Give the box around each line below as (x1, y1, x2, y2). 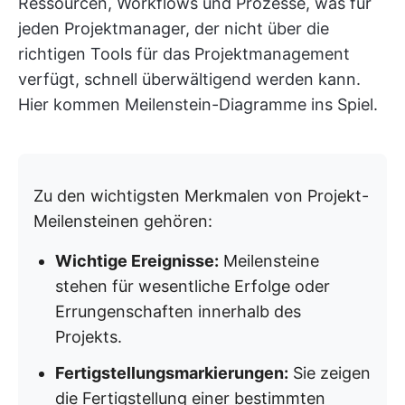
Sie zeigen (288, 363, 371, 382)
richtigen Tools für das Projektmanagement (18, 44, 350, 63)
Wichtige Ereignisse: (55, 251, 219, 270)
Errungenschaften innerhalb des (55, 302, 301, 321)
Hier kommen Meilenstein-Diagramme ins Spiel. (18, 95, 378, 114)
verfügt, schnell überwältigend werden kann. (18, 70, 361, 89)
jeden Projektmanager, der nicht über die (18, 19, 329, 38)
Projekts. (55, 327, 122, 346)
